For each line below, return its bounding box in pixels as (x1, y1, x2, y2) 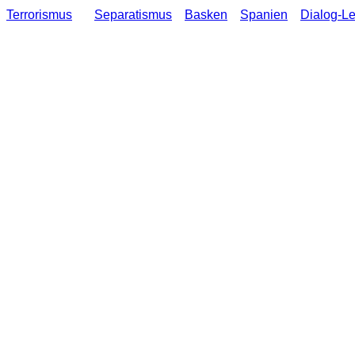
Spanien (240, 8, 288, 21)
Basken (185, 8, 227, 21)
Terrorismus (6, 8, 72, 21)
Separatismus (94, 8, 172, 21)
